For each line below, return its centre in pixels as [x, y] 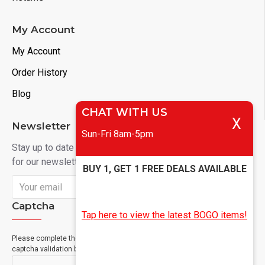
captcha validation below [52, 249]
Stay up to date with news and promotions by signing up [127, 148]
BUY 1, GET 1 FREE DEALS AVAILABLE [164, 169]
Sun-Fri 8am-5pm [117, 134]
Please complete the [46, 238]
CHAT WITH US [125, 112]
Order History [40, 72]
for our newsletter [49, 162]
